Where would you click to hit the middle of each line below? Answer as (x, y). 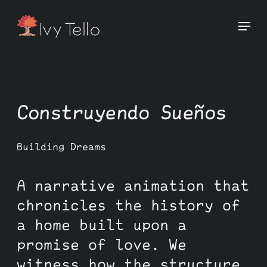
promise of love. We (102, 244)
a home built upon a (102, 225)
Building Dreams (61, 147)
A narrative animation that (133, 185)
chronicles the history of (128, 205)
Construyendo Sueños (122, 112)
